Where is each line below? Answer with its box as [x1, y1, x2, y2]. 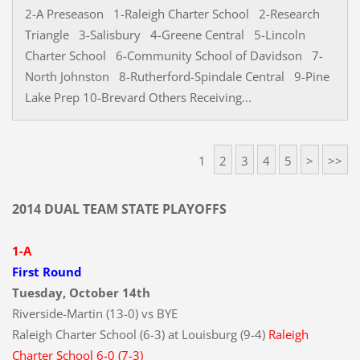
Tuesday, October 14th [11, 284, 150, 301]
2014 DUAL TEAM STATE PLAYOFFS [11, 199, 227, 218]
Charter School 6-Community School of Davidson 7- [24, 47, 323, 63]
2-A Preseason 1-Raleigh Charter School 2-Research [24, 5, 320, 22]
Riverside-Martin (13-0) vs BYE [11, 305, 178, 321]
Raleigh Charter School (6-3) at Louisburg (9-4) [11, 325, 268, 342]
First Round [11, 263, 82, 280]
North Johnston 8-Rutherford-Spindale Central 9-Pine [24, 67, 329, 84]
